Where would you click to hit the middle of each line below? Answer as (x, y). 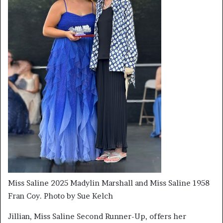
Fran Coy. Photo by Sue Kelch (60, 196)
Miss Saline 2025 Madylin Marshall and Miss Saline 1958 (109, 183)
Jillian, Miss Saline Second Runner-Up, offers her (97, 216)
